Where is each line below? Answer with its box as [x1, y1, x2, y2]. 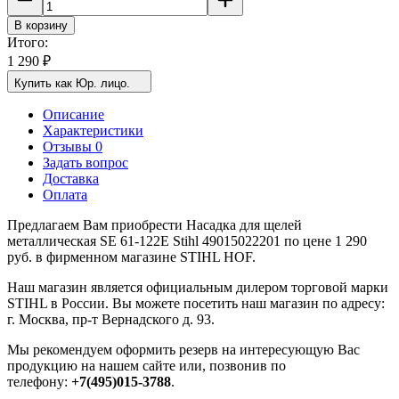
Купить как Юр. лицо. [14, 76, 130, 90]
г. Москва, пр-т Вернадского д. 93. [7, 311, 218, 327]
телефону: [7, 373, 71, 389]
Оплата [43, 186, 87, 202]
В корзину [14, 18, 68, 32]
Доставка [43, 170, 99, 186]
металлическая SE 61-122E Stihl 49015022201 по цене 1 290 [7, 232, 367, 248]
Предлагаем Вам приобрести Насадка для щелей [7, 216, 302, 232]
